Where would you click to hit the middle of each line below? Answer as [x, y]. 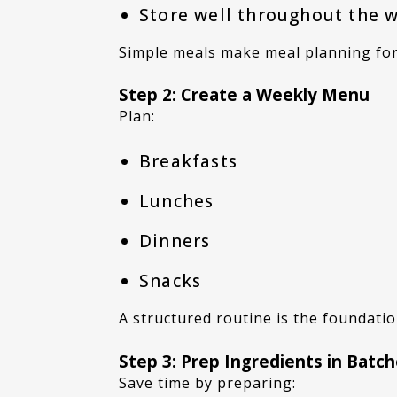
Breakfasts [188, 161]
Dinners [175, 241]
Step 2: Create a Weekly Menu [245, 95]
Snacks [170, 280]
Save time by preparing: [212, 382]
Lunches [176, 201]
